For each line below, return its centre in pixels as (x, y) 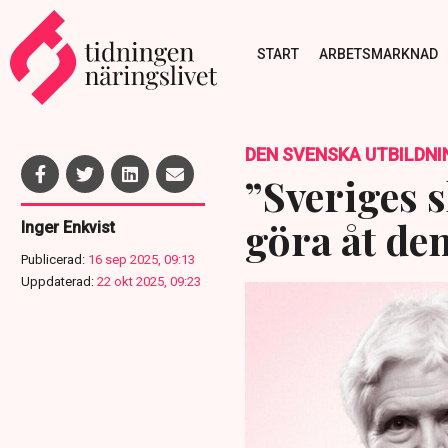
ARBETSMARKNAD (378, 53)
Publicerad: (53, 259)
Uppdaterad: (57, 281)
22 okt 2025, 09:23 (149, 281)
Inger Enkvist (68, 227)
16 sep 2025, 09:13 (141, 259)
